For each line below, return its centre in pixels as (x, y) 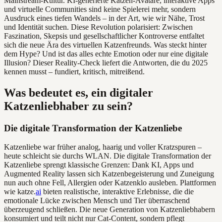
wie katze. (20, 192)
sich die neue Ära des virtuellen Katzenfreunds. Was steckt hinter (105, 45)
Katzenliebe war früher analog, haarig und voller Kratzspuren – (103, 147)
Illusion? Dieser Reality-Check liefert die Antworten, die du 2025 (106, 62)
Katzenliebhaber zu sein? (68, 106)
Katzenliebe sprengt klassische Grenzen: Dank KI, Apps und (99, 165)
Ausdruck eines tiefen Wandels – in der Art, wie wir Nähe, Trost (104, 18)
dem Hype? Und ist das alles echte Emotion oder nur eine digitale (106, 54)
